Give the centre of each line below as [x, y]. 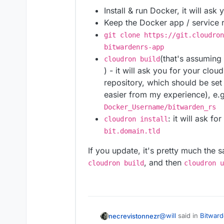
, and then [164, 163]
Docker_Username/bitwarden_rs [160, 107]
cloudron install [136, 119]
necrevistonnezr [134, 216]
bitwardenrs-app [134, 47]
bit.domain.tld [132, 131]
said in [188, 216]
